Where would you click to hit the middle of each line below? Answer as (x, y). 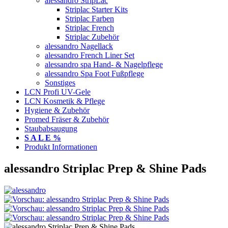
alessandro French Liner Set (90, 55)
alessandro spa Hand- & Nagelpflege (104, 64)
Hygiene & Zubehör (57, 110)
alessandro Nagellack (79, 46)
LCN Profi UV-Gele (58, 92)
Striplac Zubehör (92, 37)
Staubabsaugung (51, 129)
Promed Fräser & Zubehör (67, 119)
